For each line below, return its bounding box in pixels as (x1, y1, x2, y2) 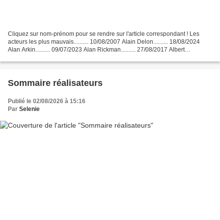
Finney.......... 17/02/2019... (8, 54, 77, 61)
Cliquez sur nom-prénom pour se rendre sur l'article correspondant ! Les (8, 30, 199, 37)
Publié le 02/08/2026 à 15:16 (8, 97, 85, 105)
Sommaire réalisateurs (8, 78, 103, 88)
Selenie (19, 105, 40, 112)
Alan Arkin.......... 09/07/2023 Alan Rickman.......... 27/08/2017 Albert (8, 46, 185, 53)
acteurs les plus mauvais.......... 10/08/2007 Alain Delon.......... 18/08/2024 (8, 38, 200, 45)
